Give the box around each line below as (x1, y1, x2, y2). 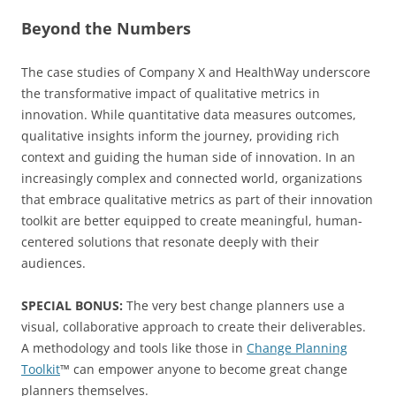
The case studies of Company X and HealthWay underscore (21, 63, 370, 80)
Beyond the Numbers (21, 17, 191, 39)
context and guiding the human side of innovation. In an (21, 148, 355, 165)
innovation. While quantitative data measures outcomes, (21, 105, 356, 123)
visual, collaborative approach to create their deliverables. (21, 317, 366, 335)
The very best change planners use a (123, 296, 345, 314)
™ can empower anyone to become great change (60, 360, 347, 377)
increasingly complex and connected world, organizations (21, 169, 362, 187)
